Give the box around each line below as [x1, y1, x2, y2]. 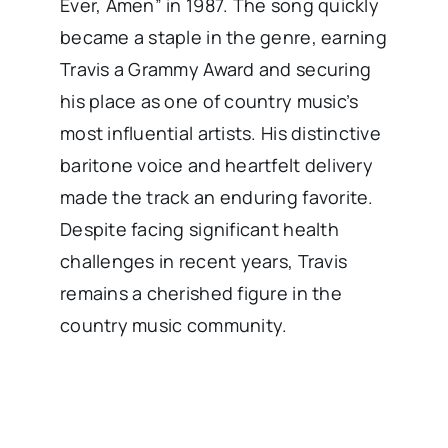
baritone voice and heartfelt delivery [59, 152, 373, 177]
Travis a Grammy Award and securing [59, 56, 372, 81]
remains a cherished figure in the [59, 280, 342, 305]
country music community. [59, 312, 288, 337]
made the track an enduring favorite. [59, 184, 374, 209]
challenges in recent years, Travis [59, 248, 348, 273]
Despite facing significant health [59, 216, 339, 241]
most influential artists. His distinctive [59, 120, 382, 145]
